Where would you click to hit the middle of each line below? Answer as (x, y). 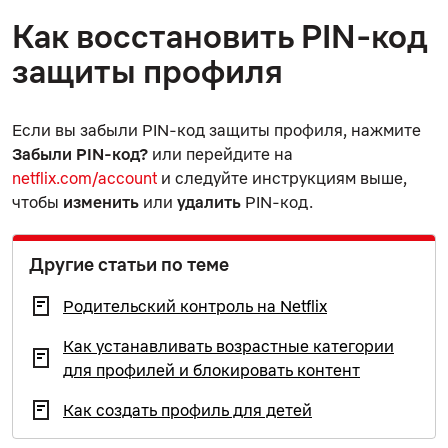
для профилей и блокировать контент (211, 369)
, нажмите (382, 129)
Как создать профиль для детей (187, 409)
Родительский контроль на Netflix (195, 305)
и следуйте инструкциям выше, (282, 177)
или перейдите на (220, 153)
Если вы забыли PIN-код (110, 129)
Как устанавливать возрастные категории (228, 345)
